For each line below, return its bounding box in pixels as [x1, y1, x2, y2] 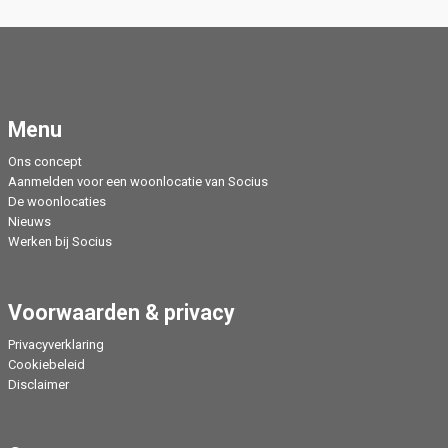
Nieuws [8, 214, 51, 230]
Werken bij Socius [8, 234, 112, 250]
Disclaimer [8, 377, 69, 393]
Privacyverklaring [8, 337, 104, 353]
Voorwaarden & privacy [8, 300, 235, 326]
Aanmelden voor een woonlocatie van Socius [8, 174, 268, 190]
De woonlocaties [8, 194, 106, 210]
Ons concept [8, 154, 82, 170]
